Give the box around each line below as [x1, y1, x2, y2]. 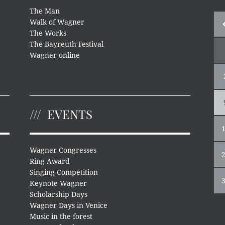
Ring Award [30, 157, 70, 165]
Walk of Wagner [30, 18, 85, 26]
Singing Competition [30, 168, 98, 176]
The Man [30, 7, 60, 15]
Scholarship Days [30, 190, 88, 198]
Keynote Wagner [30, 179, 87, 187]
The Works [30, 29, 67, 37]
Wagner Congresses [30, 146, 97, 154]
